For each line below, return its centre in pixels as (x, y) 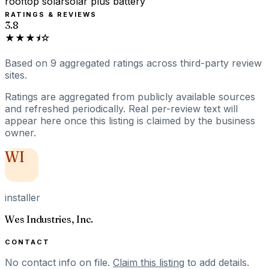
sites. (16, 75)
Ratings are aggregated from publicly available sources (130, 96)
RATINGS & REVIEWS (51, 14)
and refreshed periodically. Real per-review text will (121, 108)
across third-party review (204, 63)
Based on (28, 63)
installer (23, 197)
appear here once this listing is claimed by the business (130, 120)
